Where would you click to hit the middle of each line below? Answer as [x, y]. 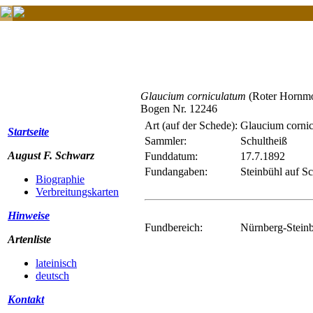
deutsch [52, 276]
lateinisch [56, 263]
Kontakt [26, 299]
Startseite [28, 132]
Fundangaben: [176, 172]
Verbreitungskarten [77, 192]
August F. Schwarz [51, 155]
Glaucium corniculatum [193, 96]
